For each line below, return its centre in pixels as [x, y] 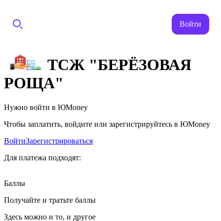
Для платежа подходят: [42, 157]
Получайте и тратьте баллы [50, 200]
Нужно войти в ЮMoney [46, 107]
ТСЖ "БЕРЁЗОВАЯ [119, 65]
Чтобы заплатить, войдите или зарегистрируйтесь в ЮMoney [107, 124]
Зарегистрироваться [59, 141]
